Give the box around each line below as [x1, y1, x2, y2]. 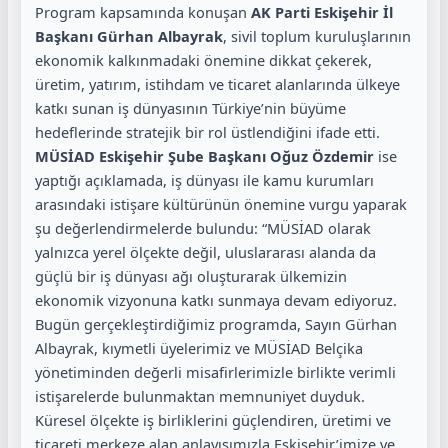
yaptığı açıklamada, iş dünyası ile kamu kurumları [35, 170, 374, 191]
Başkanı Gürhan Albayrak [35, 26, 223, 47]
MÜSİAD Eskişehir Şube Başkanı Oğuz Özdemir [35, 146, 374, 167]
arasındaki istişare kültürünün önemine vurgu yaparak [35, 194, 407, 215]
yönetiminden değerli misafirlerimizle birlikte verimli [35, 362, 396, 383]
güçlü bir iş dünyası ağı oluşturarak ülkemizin [35, 266, 347, 287]
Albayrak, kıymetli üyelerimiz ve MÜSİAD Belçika [35, 338, 363, 359]
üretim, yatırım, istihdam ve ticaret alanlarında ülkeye [35, 74, 400, 95]
